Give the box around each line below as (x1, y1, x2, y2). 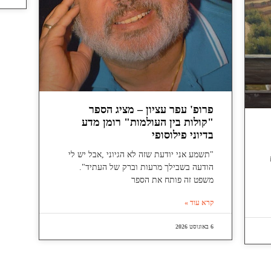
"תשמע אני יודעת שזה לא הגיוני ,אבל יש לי (68, 150, 214, 160)
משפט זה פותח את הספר (131, 175, 214, 185)
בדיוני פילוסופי (152, 129, 214, 142)
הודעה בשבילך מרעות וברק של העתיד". (79, 163, 214, 172)
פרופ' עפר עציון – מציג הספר (89, 103, 214, 116)
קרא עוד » (184, 198, 214, 207)
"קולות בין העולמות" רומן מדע (82, 116, 214, 129)
